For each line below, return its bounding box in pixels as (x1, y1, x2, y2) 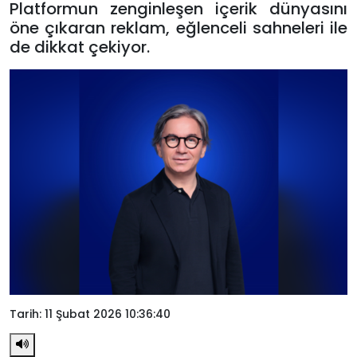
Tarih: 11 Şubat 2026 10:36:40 (10, 305, 171, 322)
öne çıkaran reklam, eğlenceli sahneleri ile (10, 17, 347, 39)
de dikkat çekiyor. (10, 36, 150, 58)
